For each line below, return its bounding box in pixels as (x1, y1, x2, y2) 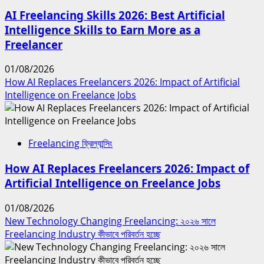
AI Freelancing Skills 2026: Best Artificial (5, 7, 225, 22)
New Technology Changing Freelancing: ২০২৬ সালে (5, 214, 216, 227)
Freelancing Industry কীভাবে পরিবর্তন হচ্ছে (5, 227, 161, 240)
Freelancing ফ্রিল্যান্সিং (28, 137, 113, 150)
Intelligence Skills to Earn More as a (5, 22, 200, 37)
